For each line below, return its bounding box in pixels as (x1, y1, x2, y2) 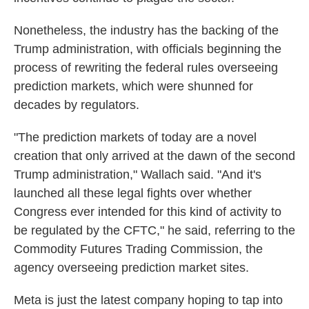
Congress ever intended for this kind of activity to (14, 205, 281, 219)
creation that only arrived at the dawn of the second (14, 149, 295, 163)
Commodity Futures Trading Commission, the (14, 242, 263, 256)
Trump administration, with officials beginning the (14, 42, 281, 56)
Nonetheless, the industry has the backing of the (14, 23, 279, 37)
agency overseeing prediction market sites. (14, 261, 249, 275)
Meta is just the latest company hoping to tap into (14, 293, 283, 307)
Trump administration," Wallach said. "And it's (14, 168, 261, 181)
